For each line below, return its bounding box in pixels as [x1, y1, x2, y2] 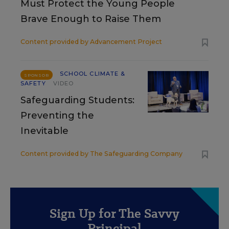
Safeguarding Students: [20, 95, 134, 106]
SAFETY [20, 80, 46, 87]
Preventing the [20, 110, 94, 121]
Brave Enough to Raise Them [20, 13, 161, 25]
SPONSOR [24, 73, 49, 78]
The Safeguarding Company [90, 150, 182, 157]
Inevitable [20, 125, 68, 136]
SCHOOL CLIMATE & [59, 70, 126, 77]
